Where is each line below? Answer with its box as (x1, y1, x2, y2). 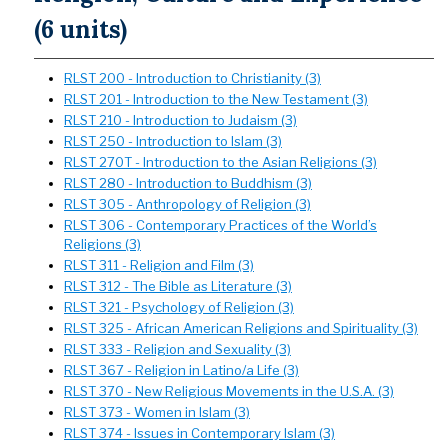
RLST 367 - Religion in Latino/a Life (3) (64, 362, 299, 378)
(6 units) (34, 14, 127, 45)
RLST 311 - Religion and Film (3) (64, 257, 254, 273)
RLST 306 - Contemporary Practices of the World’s (64, 217, 377, 233)
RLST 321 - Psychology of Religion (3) (64, 299, 294, 315)
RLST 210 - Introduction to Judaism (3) (64, 112, 297, 128)
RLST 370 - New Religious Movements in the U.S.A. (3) (64, 383, 394, 399)
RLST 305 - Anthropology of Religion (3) (64, 196, 311, 212)
